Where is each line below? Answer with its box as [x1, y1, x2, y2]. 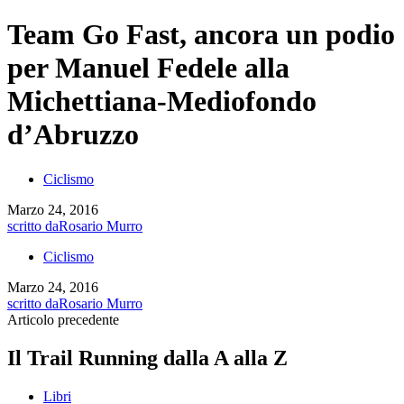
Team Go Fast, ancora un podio [7, 18, 395, 51]
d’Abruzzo [7, 118, 139, 151]
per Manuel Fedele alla [7, 51, 289, 85]
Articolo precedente [7, 311, 119, 327]
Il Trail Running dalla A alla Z [7, 345, 288, 370]
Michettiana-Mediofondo [7, 85, 317, 118]
